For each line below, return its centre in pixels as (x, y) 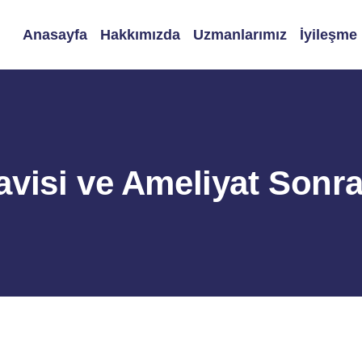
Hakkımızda (140, 35)
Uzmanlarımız (240, 35)
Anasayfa (55, 35)
